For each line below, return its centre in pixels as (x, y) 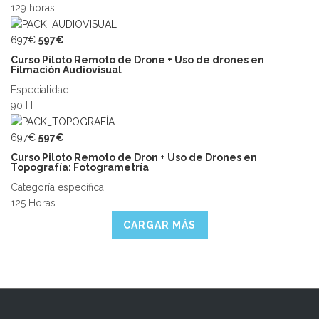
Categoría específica (57, 188)
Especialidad (40, 89)
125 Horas (33, 203)
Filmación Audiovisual (66, 69)
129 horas (33, 7)
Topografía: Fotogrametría (80, 168)
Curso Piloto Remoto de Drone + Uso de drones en (137, 59)
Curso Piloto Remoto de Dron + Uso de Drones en (134, 158)
